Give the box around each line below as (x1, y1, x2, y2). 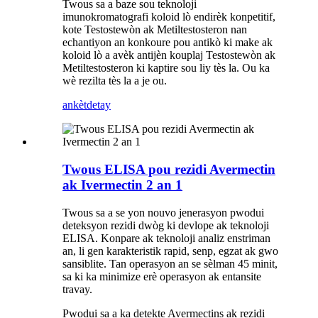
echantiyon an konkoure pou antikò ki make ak (62, 36, 273, 49)
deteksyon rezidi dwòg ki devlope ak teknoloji (62, 219, 269, 231)
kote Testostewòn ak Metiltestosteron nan (62, 23, 247, 36)
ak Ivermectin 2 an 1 (62, 177, 182, 193)
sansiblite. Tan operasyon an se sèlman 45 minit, (62, 257, 278, 270)
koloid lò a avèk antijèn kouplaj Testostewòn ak (62, 49, 275, 62)
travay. (62, 283, 92, 295)
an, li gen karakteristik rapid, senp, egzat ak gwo (62, 244, 278, 257)
